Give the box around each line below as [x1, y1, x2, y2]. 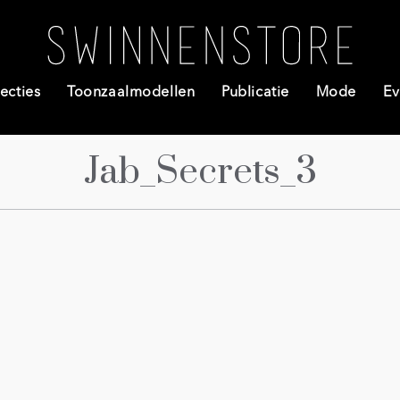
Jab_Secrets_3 [83, 149, 317, 196]
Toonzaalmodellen [67, 86, 196, 100]
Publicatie [221, 86, 289, 100]
